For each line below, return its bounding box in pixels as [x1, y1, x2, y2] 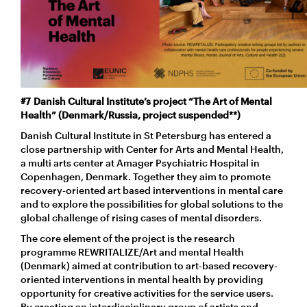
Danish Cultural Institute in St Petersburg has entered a [21, 129, 271, 141]
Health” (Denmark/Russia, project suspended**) [21, 108, 243, 121]
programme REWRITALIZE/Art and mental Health [21, 245, 244, 258]
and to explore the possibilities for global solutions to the [21, 197, 283, 210]
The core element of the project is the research [21, 232, 235, 244]
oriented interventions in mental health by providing [21, 273, 263, 285]
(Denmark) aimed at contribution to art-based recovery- [21, 259, 278, 271]
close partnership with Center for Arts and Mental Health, [21, 143, 284, 155]
